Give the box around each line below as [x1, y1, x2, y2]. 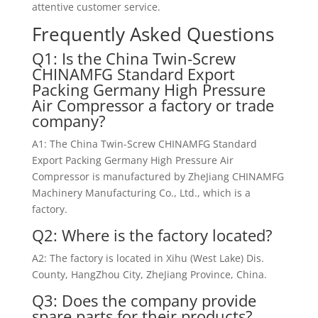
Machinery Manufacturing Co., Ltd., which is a [31, 186, 251, 199]
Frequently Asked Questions [31, 21, 274, 47]
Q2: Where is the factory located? [31, 224, 273, 246]
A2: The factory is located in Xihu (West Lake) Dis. [31, 251, 264, 265]
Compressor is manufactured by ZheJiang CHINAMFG [31, 170, 284, 183]
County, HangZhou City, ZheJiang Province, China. [31, 268, 267, 281]
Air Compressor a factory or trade [31, 94, 274, 116]
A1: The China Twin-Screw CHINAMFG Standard [31, 137, 257, 150]
